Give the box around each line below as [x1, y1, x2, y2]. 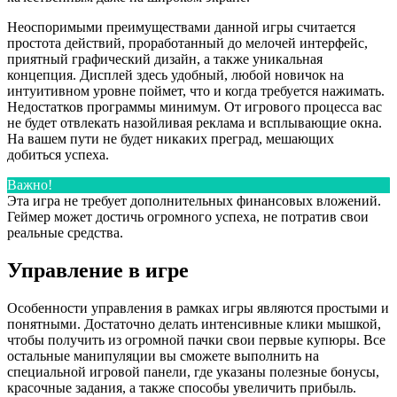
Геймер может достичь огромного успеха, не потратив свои [7, 209, 369, 225]
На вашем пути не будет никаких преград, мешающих [7, 131, 334, 147]
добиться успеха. [7, 147, 109, 163]
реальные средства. [7, 225, 123, 241]
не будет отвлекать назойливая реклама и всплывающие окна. [7, 115, 382, 131]
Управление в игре [7, 259, 189, 282]
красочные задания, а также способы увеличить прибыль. [7, 379, 356, 395]
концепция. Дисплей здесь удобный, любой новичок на [7, 67, 344, 83]
